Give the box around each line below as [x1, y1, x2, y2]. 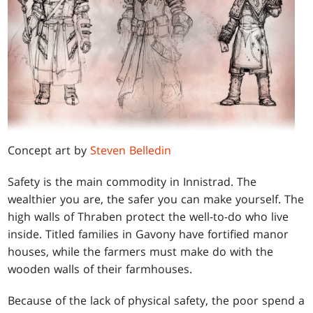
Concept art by [8, 142, 91, 158]
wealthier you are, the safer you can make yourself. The [8, 191, 305, 207]
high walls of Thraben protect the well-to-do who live [8, 208, 289, 224]
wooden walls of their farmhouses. [8, 261, 193, 277]
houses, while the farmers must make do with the [8, 243, 274, 259]
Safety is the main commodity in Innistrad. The [8, 173, 257, 189]
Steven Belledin [90, 142, 172, 158]
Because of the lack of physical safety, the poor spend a [8, 292, 305, 308]
